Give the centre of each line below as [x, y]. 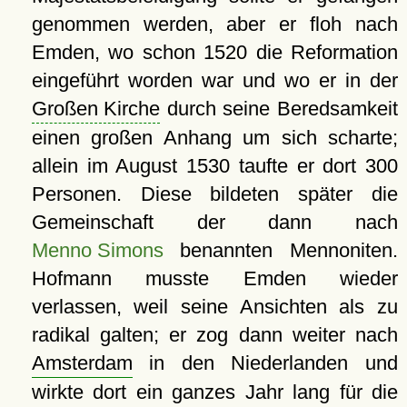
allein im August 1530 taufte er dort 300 [214, 166]
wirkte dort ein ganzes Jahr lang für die [214, 392]
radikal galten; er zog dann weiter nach [214, 335]
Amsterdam [82, 363]
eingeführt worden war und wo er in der [214, 81]
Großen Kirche [95, 109]
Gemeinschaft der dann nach [214, 223]
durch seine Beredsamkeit [278, 109]
